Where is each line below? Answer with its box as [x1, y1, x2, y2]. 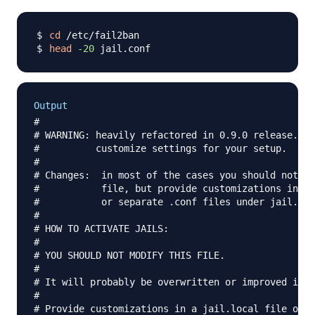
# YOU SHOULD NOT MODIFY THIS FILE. [34, 250, 225, 262]
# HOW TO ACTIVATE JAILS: [34, 223, 169, 235]
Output [34, 100, 67, 112]
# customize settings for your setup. [34, 143, 287, 155]
